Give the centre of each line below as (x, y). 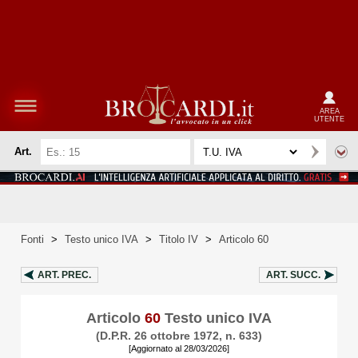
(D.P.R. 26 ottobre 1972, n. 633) (179, 336)
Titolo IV (179, 239)
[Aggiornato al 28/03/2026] (179, 348)
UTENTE (329, 119)
